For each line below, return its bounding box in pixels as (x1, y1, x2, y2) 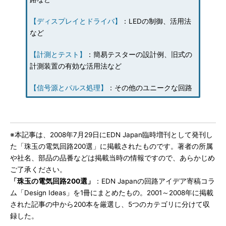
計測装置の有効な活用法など (29, 62, 122, 71)
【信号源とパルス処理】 (29, 84, 107, 92)
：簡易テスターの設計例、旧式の (86, 50, 192, 59)
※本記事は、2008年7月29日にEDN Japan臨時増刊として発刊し (10, 131, 213, 139)
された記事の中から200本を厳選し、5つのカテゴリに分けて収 (10, 200, 210, 209)
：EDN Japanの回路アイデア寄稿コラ (94, 177, 215, 186)
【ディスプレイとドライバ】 (29, 17, 122, 26)
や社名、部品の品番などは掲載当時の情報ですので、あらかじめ (10, 154, 215, 162)
